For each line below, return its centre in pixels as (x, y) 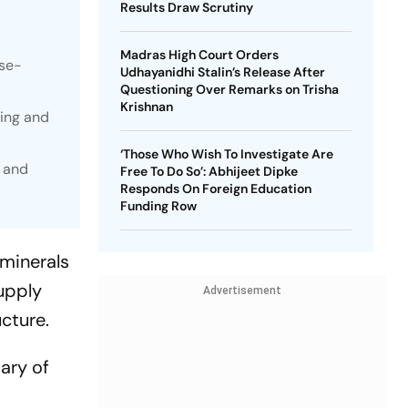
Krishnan (146, 107)
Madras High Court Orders (199, 55)
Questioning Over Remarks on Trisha (229, 89)
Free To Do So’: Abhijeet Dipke (209, 171)
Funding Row (158, 206)
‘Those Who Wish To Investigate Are (226, 154)
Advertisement (242, 291)
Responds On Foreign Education (215, 189)
